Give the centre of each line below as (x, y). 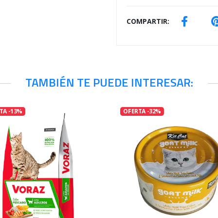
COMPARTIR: (148, 21)
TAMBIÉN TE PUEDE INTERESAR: (109, 82)
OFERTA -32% (142, 111)
